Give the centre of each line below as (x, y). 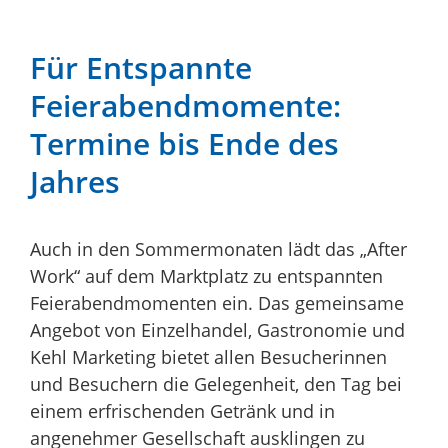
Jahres (75, 182)
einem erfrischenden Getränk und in (182, 411)
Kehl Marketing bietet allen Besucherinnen (208, 357)
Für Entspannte (141, 68)
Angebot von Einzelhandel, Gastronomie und (217, 330)
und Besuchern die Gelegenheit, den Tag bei (216, 384)
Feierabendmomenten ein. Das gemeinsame (217, 303)
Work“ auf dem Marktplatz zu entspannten (206, 276)
